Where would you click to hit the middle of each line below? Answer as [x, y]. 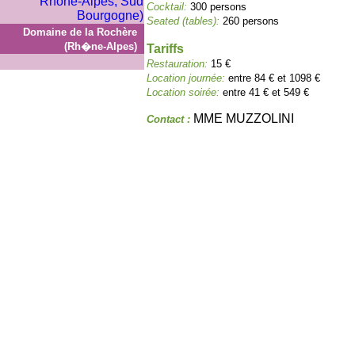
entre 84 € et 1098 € [274, 78]
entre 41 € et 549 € [266, 92]
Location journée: [187, 78]
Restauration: [179, 64]
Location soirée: [185, 92]
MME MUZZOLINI [244, 118]
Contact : [170, 119]
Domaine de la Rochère [80, 32]
